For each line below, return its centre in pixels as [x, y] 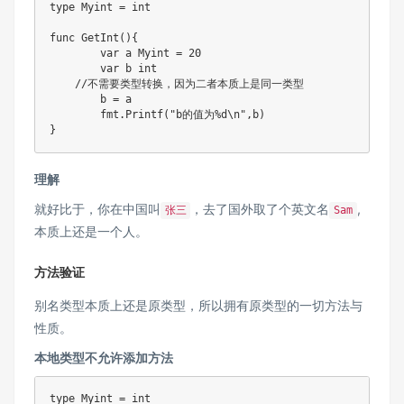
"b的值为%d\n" [208, 115]
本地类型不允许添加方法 [104, 358]
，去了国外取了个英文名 [260, 209]
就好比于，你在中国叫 [97, 209]
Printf [144, 115]
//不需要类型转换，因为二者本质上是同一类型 [189, 84]
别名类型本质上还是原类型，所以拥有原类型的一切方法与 [198, 306]
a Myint [147, 54]
